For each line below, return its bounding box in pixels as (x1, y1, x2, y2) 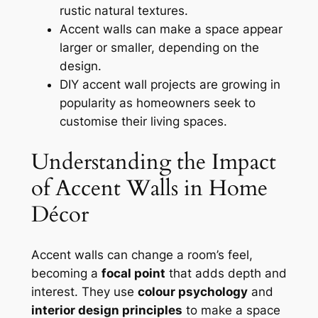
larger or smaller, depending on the (59, 40, 259, 55)
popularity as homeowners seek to (59, 95, 256, 110)
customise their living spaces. (59, 114, 227, 128)
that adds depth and (165, 266, 287, 281)
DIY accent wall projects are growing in (59, 77, 280, 92)
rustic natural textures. (59, 3, 188, 18)
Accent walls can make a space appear (59, 21, 283, 36)
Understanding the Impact (31, 146, 276, 177)
